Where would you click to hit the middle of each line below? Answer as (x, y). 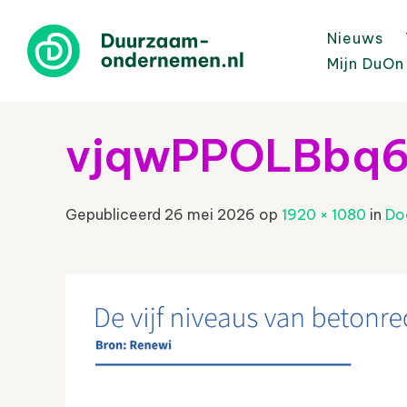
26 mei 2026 (210, 214)
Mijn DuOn (366, 64)
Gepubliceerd (115, 214)
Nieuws (355, 38)
